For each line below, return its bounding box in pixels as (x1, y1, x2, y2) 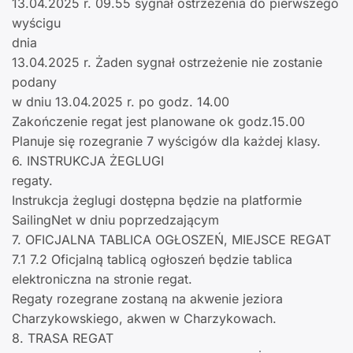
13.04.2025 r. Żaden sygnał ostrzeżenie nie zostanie (12, 54, 322, 71)
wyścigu (12, 15, 61, 32)
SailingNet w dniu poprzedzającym (12, 212, 219, 229)
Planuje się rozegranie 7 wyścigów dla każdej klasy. (12, 133, 321, 150)
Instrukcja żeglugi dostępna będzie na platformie (12, 192, 302, 209)
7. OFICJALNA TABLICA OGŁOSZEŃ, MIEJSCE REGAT (12, 232, 331, 248)
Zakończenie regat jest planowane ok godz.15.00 (12, 113, 305, 130)
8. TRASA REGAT (12, 330, 113, 347)
